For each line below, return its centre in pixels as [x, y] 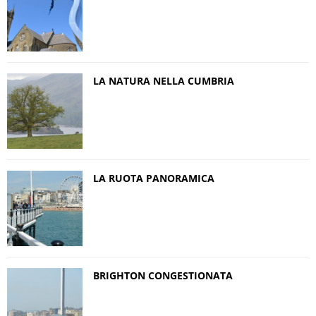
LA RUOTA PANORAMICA [154, 178]
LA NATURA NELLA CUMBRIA [164, 80]
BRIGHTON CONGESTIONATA [163, 275]
